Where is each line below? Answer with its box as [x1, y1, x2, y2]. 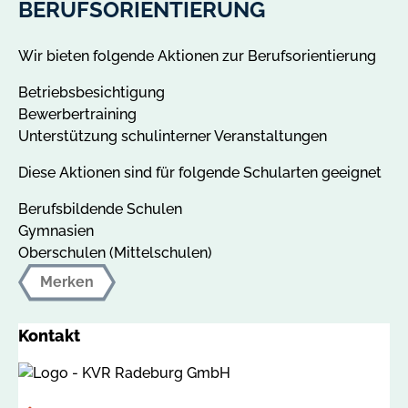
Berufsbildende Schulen [18, 199, 182, 218]
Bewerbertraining [18, 105, 137, 123]
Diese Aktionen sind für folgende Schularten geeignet [18, 163, 382, 181]
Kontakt [18, 325, 80, 345]
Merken [40, 272, 94, 291]
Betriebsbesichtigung [18, 83, 165, 101]
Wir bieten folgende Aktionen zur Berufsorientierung [18, 46, 376, 65]
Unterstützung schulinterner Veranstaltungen [18, 127, 327, 145]
